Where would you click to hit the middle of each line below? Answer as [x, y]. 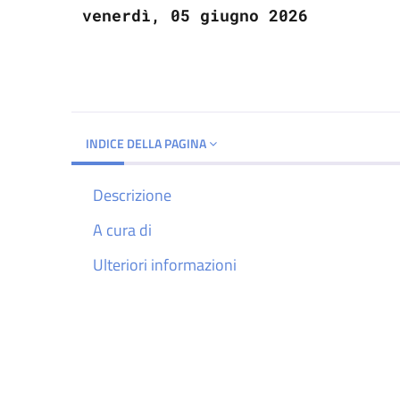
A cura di [122, 229]
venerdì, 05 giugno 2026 [195, 15]
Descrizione [132, 195]
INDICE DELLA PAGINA [147, 143]
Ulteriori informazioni [165, 265]
